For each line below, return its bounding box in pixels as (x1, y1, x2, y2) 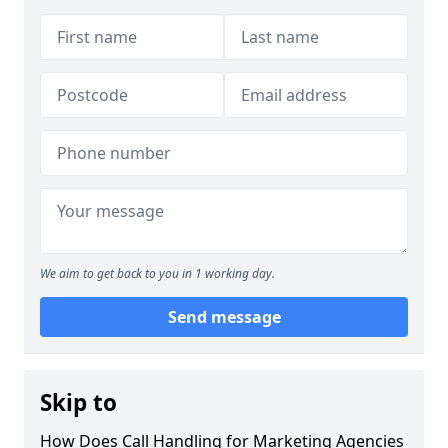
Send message (167, 306, 281, 328)
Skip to (40, 387, 117, 418)
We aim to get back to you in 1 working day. (40, 265, 275, 282)
